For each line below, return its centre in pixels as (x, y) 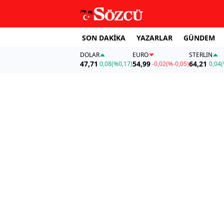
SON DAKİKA (104, 37)
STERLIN (201, 55)
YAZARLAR (154, 37)
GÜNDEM (199, 37)
